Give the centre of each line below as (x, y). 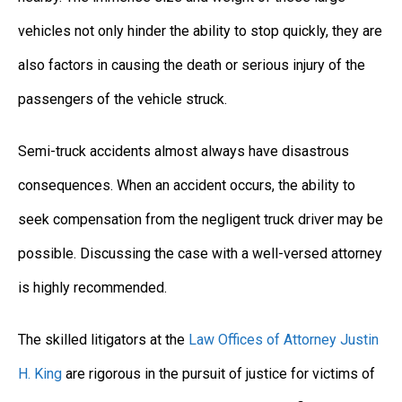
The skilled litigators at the (103, 339)
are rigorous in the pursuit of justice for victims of (218, 373)
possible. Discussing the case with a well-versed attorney (200, 253)
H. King (40, 373)
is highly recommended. (92, 287)
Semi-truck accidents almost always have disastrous (184, 151)
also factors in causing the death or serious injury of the (192, 65)
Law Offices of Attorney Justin (284, 339)
